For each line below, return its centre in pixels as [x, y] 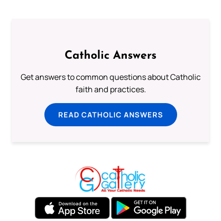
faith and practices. [110, 90]
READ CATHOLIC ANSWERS [110, 115]
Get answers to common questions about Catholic [110, 77]
